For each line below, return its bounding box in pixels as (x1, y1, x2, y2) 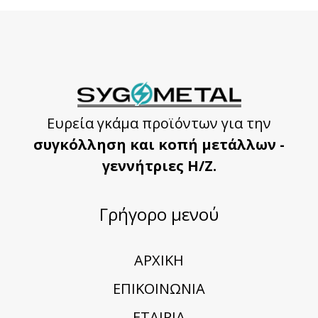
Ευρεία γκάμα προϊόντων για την (47, 114, 271, 133)
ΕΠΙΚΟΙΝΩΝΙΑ (113, 279, 205, 298)
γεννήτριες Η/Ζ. (102, 156, 216, 175)
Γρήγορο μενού (99, 202, 219, 226)
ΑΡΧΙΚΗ (134, 251, 184, 270)
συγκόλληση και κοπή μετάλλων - (33, 135, 285, 154)
